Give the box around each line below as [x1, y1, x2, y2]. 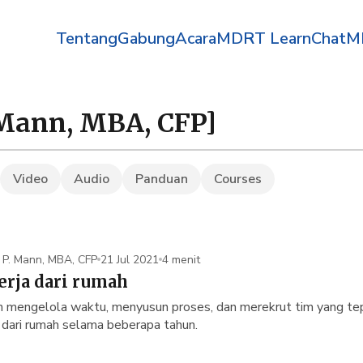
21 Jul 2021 [100, 251, 159, 267]
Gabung [117, 28, 175, 49]
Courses [214, 170, 262, 188]
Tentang [55, 28, 117, 49]
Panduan [135, 170, 188, 188]
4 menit [162, 251, 200, 267]
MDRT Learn [216, 28, 311, 49]
